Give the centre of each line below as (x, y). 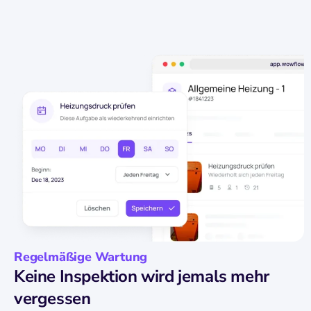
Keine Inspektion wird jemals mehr (142, 276)
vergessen (52, 298)
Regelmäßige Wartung (81, 257)
